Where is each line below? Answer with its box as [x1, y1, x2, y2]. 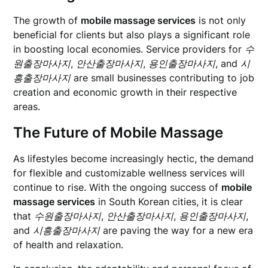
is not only [196, 14, 246, 26]
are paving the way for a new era [100, 224, 254, 236]
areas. [13, 100, 41, 112]
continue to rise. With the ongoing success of [13, 181, 222, 193]
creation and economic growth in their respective [13, 86, 237, 98]
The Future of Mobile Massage [13, 124, 224, 141]
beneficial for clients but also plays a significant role [13, 29, 251, 41]
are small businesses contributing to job [71, 72, 255, 84]
